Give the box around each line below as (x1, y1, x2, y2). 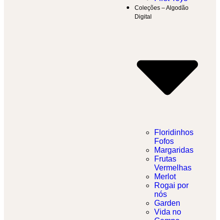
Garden (154, 199, 180, 208)
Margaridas (154, 146, 193, 155)
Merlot (154, 172, 176, 181)
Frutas (154, 155, 176, 164)
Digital (135, 13, 152, 21)
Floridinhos (154, 128, 193, 137)
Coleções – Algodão (135, 4, 189, 12)
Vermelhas (154, 164, 192, 172)
